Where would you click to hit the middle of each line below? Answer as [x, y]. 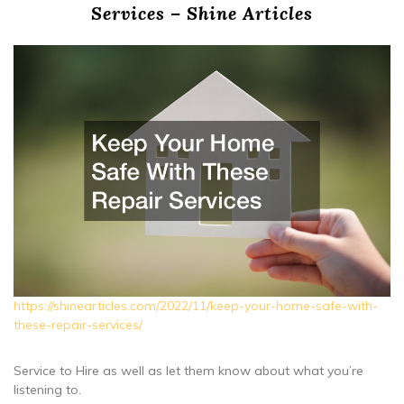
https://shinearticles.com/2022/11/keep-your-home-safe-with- [196, 305]
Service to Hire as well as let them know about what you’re [188, 370]
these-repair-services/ [78, 324]
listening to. [47, 389]
